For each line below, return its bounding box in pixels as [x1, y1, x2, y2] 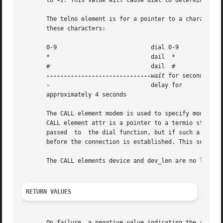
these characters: [22, 25, 106, 32]
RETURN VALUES [26, 188, 72, 196]
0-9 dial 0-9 [22, 44, 57, 51]
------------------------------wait [46, 72, 165, 80]
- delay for [22, 82, 50, 89]
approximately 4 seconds [22, 91, 127, 99]
